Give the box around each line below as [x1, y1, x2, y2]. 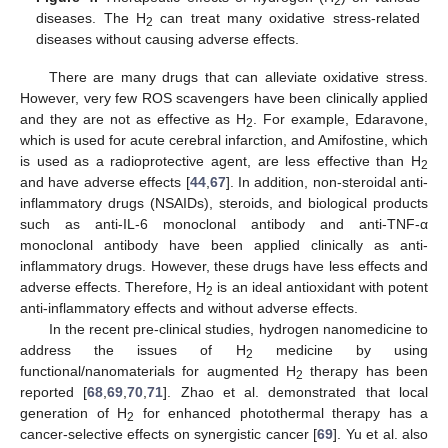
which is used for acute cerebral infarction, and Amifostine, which [20, 131, 428, 148]
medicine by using [252, 341, 429, 358]
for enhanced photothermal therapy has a [134, 404, 428, 421]
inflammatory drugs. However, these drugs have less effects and [20, 257, 428, 274]
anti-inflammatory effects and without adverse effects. [20, 299, 358, 316]
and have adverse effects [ [20, 173, 190, 190]
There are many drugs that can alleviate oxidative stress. [48, 68, 428, 85]
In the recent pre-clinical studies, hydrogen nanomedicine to [48, 320, 428, 337]
